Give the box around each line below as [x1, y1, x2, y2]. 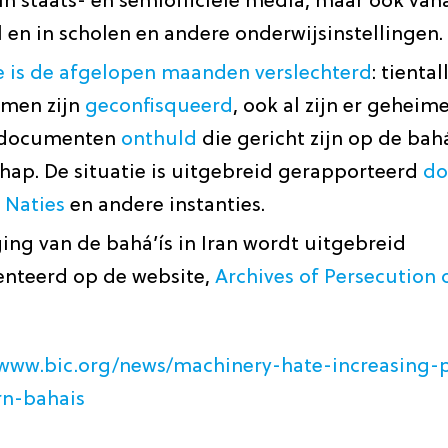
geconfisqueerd [84, 97, 233, 117]
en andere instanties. [64, 196, 265, 216]
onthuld [120, 130, 197, 150]
